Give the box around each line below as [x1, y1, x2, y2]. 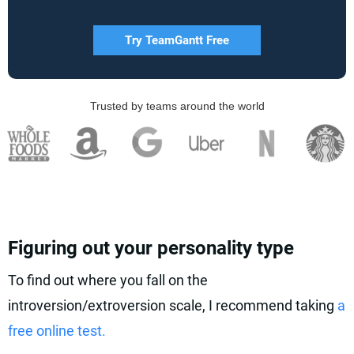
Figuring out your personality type [8, 237, 294, 259]
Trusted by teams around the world [89, 100, 265, 112]
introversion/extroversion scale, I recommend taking [8, 297, 337, 314]
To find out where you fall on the [8, 272, 208, 288]
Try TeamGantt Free [125, 33, 229, 47]
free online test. [8, 322, 106, 339]
